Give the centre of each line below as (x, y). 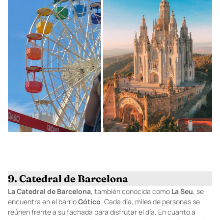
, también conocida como (131, 192)
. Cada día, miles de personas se (150, 202)
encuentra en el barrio (43, 202)
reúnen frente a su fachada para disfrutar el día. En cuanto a (102, 212)
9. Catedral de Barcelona (68, 179)
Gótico (89, 202)
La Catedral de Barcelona (49, 192)
